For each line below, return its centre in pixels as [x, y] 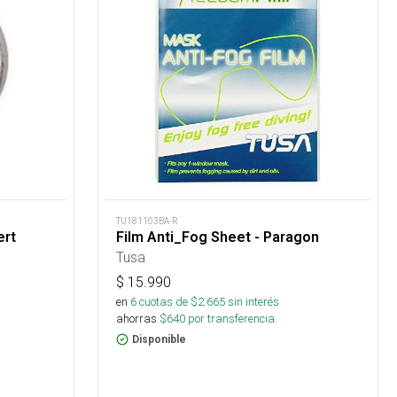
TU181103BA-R [148, 222]
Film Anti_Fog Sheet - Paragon [218, 237]
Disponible [160, 340]
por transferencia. [232, 319]
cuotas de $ [167, 302]
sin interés [254, 302]
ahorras [137, 319]
